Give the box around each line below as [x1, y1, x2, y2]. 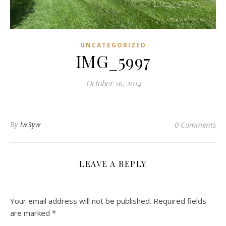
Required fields [153, 196, 206, 206]
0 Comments [175, 120, 216, 130]
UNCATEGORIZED [80, 41, 146, 49]
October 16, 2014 [85, 78, 141, 88]
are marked [10, 208, 52, 218]
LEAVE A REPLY [79, 158, 147, 169]
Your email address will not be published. [10, 196, 151, 206]
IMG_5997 [75, 50, 151, 72]
